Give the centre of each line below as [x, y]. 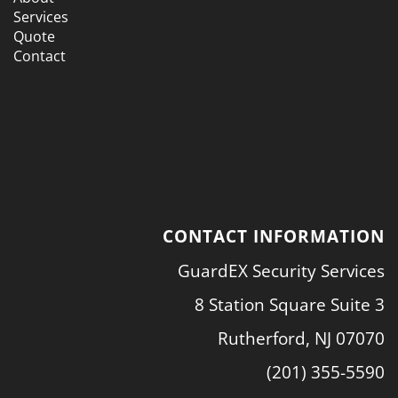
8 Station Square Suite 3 [290, 304]
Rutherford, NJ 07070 [301, 338]
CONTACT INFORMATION [274, 236]
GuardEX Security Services [281, 271]
